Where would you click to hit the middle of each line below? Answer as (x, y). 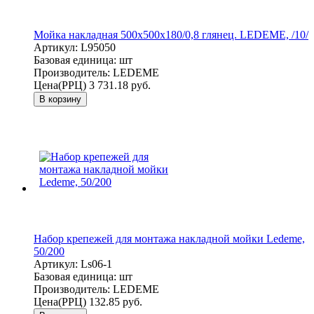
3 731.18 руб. (120, 85)
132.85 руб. (116, 301)
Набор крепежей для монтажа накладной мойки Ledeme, (169, 238)
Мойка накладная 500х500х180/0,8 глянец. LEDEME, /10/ (171, 34)
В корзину (60, 99)
